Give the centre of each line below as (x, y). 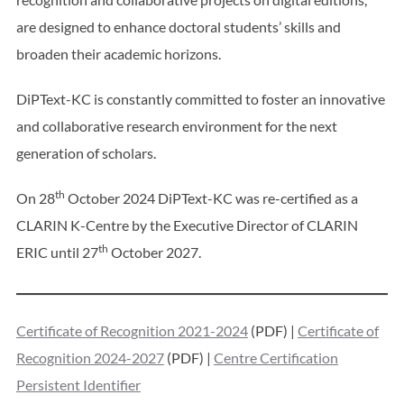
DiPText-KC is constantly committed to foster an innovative (200, 99)
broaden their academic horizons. (118, 54)
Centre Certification (275, 358)
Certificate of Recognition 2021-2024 (132, 331)
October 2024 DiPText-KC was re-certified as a (211, 198)
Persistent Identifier (78, 385)
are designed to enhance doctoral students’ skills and (178, 27)
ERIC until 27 (57, 252)
